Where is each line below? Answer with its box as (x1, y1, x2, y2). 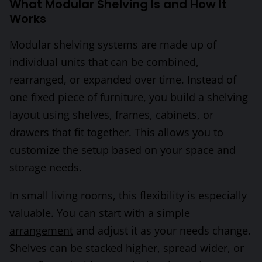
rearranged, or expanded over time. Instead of (9, 73, 236, 87)
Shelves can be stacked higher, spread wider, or (9, 241, 244, 256)
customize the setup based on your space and (9, 143, 236, 157)
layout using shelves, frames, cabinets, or (9, 108, 213, 122)
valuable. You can (9, 206, 99, 220)
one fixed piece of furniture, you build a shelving (9, 90, 248, 105)
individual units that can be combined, (9, 55, 199, 70)
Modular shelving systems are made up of (9, 37, 216, 52)
